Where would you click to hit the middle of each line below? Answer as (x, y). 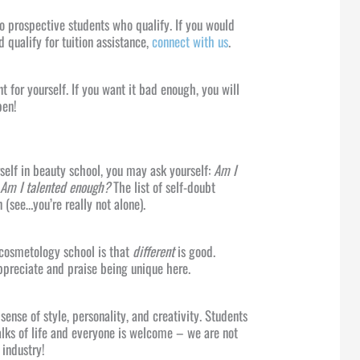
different (154, 252)
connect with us (190, 42)
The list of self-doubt (163, 187)
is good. (195, 252)
